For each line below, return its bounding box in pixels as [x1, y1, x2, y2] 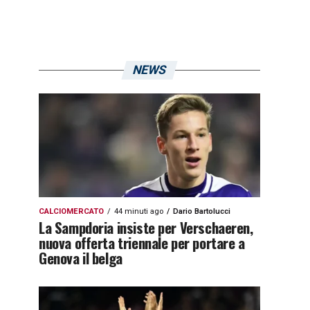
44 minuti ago [114, 207, 163, 216]
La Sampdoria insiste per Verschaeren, [39, 217, 253, 238]
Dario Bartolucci [173, 207, 230, 216]
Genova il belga [39, 247, 122, 268]
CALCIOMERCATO [39, 207, 104, 216]
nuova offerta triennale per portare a [39, 232, 245, 253]
